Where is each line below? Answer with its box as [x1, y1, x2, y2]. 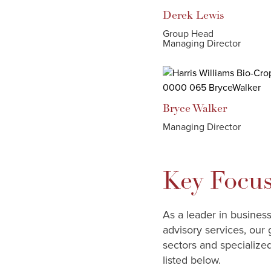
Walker [192, 102, 227, 116]
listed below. [163, 253, 224, 267]
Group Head [163, 28, 214, 40]
